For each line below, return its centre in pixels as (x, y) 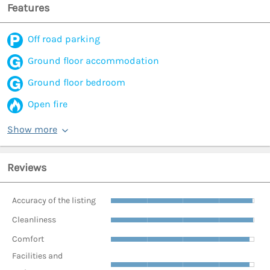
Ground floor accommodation (93, 61)
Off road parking (64, 39)
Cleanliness (34, 219)
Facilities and (37, 256)
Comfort (28, 239)
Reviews (27, 168)
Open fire (48, 104)
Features (28, 8)
